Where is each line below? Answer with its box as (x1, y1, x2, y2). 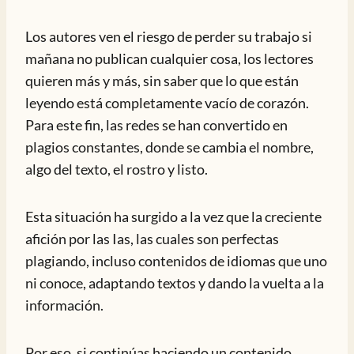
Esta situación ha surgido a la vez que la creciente (25, 208, 322, 225)
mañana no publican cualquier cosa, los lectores (25, 50, 314, 67)
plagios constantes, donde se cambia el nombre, (25, 138, 314, 156)
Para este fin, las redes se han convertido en (25, 116, 288, 134)
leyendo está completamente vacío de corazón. (25, 94, 309, 111)
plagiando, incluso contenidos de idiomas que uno (25, 252, 327, 269)
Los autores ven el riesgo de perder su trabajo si (25, 28, 312, 45)
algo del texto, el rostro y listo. (25, 160, 208, 178)
